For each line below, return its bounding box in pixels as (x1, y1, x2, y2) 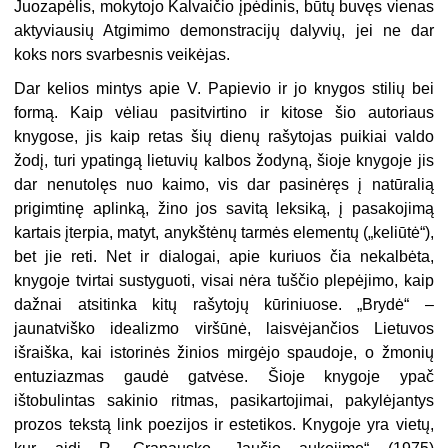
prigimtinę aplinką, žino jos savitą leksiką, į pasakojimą (14, 200, 434, 218)
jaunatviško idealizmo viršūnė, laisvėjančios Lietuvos (14, 320, 434, 338)
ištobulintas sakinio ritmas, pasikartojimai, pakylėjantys (14, 392, 434, 410)
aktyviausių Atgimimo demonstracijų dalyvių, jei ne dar (14, 22, 434, 40)
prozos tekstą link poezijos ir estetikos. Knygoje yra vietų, (14, 416, 434, 434)
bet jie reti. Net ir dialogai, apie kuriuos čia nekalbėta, (14, 248, 434, 266)
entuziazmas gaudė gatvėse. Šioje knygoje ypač (14, 368, 434, 386)
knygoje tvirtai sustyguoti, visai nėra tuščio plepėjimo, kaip (14, 272, 434, 290)
